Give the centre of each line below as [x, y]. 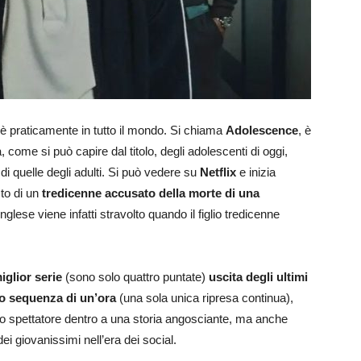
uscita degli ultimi [258, 277]
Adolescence [262, 130]
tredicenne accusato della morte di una [151, 193]
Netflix [218, 172]
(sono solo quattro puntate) [135, 277]
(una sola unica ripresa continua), [205, 298]
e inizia [256, 172]
